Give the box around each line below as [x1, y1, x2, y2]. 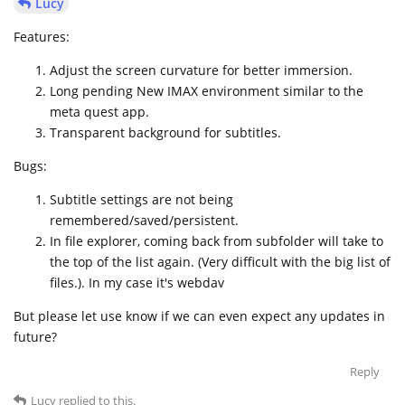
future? [14, 327, 57, 345]
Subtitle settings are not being [50, 190, 233, 208]
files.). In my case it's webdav [50, 273, 224, 291]
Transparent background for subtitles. [50, 123, 281, 141]
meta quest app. [50, 102, 149, 120]
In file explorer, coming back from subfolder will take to [50, 231, 383, 250]
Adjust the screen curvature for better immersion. [50, 61, 353, 79]
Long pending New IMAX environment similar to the [50, 81, 363, 99]
